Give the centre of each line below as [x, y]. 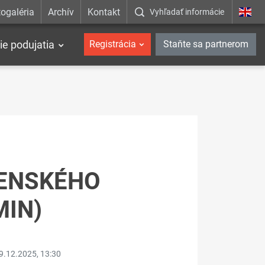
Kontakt [104, 12]
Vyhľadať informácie [187, 12]
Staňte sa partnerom [206, 44]
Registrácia [112, 44]
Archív [61, 12]
